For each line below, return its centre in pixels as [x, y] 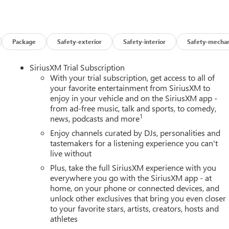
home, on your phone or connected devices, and [135, 188]
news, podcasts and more [95, 118]
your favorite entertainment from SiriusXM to [130, 87]
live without [71, 153]
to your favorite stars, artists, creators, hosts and [135, 208]
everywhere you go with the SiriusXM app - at [131, 177]
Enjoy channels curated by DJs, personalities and [135, 132]
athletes [64, 218]
